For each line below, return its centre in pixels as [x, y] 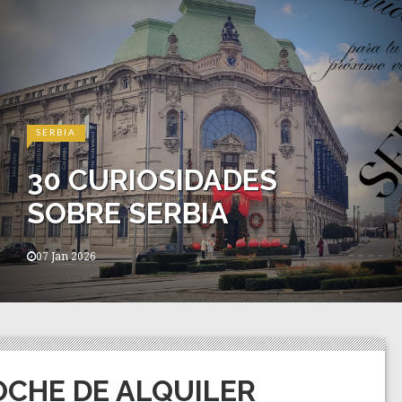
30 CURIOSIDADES [152, 180]
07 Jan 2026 [66, 257]
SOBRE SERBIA [128, 213]
